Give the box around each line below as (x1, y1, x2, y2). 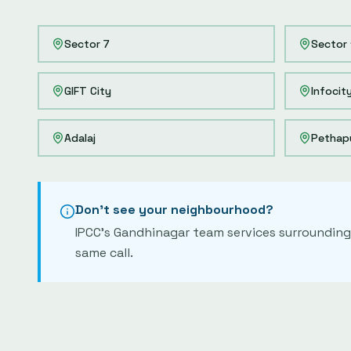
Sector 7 (64, 37, 110, 51)
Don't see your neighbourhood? (75, 201, 273, 218)
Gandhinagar (114, 224, 190, 241)
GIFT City (64, 84, 111, 98)
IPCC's (75, 224, 114, 241)
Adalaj (64, 131, 96, 145)
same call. (75, 244, 133, 261)
